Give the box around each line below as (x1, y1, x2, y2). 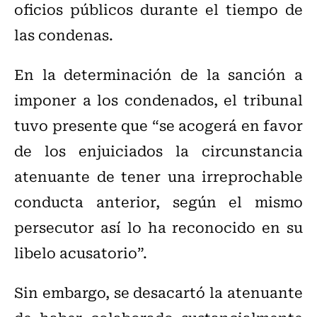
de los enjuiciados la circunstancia (14, 139, 303, 162)
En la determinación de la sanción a (14, 63, 303, 86)
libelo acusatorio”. (14, 241, 147, 264)
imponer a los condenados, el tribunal (14, 88, 303, 111)
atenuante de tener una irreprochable (14, 165, 303, 188)
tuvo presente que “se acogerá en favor (14, 114, 303, 137)
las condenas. (14, 23, 113, 46)
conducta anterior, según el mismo (14, 190, 303, 213)
